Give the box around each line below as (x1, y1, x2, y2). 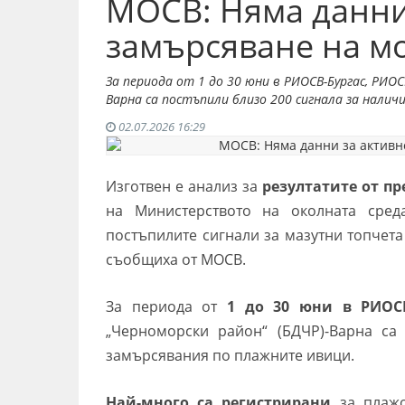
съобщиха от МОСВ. (106, 250, 246, 269)
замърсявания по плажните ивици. (106, 345, 354, 365)
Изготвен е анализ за (106, 176, 262, 196)
